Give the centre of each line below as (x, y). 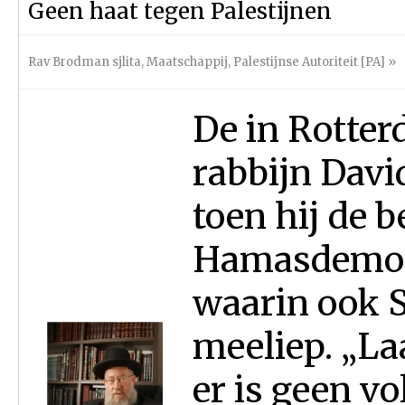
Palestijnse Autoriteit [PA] (309, 62)
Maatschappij (187, 62)
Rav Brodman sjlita (85, 62)
